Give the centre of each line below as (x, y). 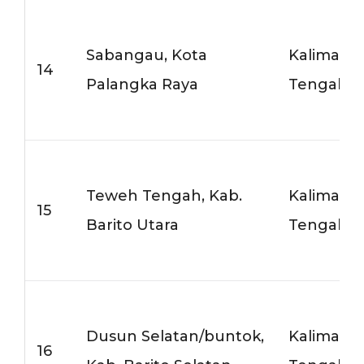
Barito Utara (133, 225)
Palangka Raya (143, 84)
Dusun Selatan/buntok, (175, 336)
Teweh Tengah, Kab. (165, 195)
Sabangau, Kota (147, 55)
